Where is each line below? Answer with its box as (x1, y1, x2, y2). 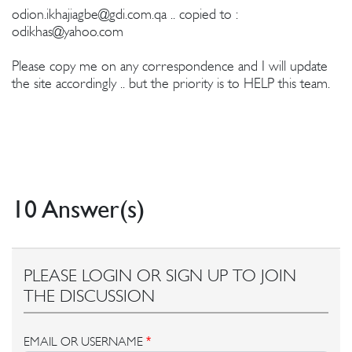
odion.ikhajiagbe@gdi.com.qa (12, 5, 167, 22)
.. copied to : (167, 5, 238, 22)
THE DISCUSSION (24, 284, 155, 306)
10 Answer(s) (12, 194, 145, 223)
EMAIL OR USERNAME (24, 333, 143, 349)
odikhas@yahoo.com (12, 22, 123, 39)
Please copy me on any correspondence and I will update (12, 57, 328, 74)
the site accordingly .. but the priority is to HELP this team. (12, 74, 330, 91)
